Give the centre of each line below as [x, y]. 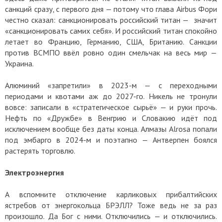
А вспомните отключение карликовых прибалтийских [111, 194]
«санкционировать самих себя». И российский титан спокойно [111, 31]
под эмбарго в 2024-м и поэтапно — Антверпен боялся [111, 140]
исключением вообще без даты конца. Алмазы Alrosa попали [111, 129]
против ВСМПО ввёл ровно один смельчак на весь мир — [111, 53]
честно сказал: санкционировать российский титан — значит [111, 20]
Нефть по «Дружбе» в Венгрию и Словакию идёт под [111, 118]
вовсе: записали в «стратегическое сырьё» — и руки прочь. [111, 107]
